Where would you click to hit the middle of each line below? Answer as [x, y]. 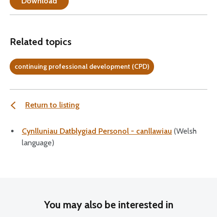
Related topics [41, 42]
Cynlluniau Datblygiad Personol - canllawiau [97, 131]
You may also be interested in [108, 205]
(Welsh [184, 131]
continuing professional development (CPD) [82, 66]
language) [38, 143]
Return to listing [52, 105]
